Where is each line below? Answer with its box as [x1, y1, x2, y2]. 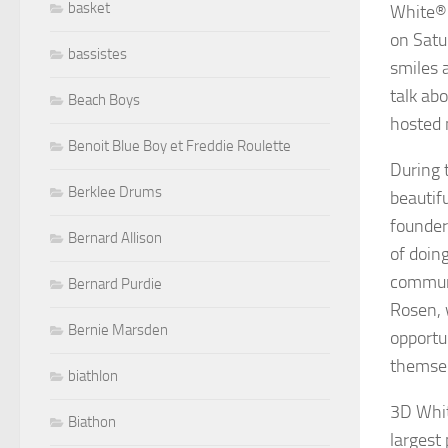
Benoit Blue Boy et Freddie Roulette [68, 136, 291, 155]
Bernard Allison [68, 228, 162, 247]
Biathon [68, 412, 116, 431]
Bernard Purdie [68, 274, 162, 293]
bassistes [68, 44, 127, 63]
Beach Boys [68, 90, 140, 109]
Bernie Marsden [68, 320, 168, 339]
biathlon [68, 366, 118, 385]
